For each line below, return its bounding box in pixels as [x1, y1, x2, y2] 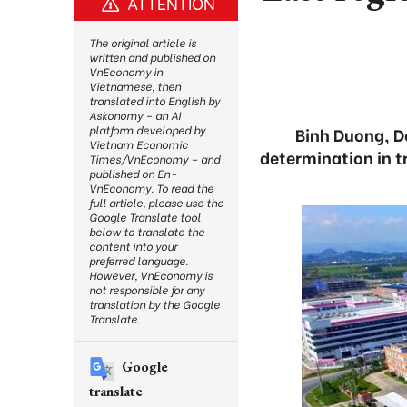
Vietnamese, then [89, 78, 181, 94]
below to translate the [89, 223, 204, 239]
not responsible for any [89, 282, 204, 297]
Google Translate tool [89, 209, 201, 224]
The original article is [89, 35, 196, 50]
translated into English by [89, 93, 220, 108]
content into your [89, 238, 177, 253]
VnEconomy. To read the [89, 180, 213, 195]
